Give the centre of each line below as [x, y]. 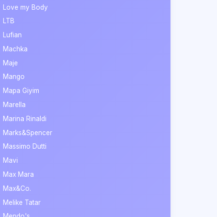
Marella [15, 105]
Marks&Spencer [28, 132]
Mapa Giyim [21, 91]
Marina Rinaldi [25, 118]
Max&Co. [17, 188]
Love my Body [26, 7]
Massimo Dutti [25, 147]
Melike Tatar [22, 202]
